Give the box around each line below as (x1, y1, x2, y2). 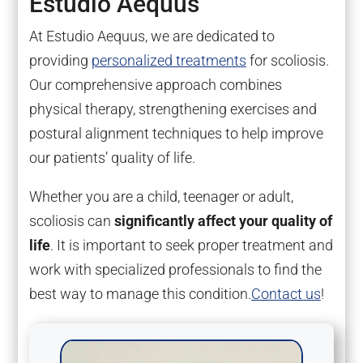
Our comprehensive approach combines (28, 76, 282, 94)
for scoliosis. (246, 52, 329, 70)
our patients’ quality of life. (28, 149, 195, 167)
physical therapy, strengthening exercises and (28, 100, 317, 118)
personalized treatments (91, 52, 246, 70)
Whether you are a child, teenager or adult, (28, 188, 293, 206)
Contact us (250, 285, 321, 303)
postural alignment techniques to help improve (28, 125, 323, 143)
